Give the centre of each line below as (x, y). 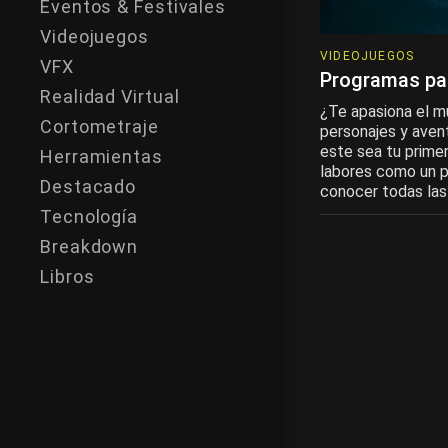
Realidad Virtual (110, 96)
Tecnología (89, 216)
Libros (67, 276)
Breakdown (89, 246)
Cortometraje (99, 126)
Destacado (88, 186)
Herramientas (101, 156)
